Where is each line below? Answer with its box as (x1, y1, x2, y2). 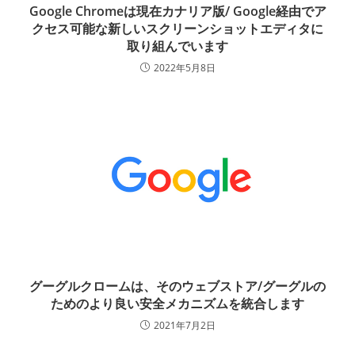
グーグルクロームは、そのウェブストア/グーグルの (29, 277, 326, 296)
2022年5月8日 (153, 61, 216, 75)
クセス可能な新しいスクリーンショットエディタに (32, 20, 323, 38)
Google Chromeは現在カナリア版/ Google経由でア (29, 2, 326, 21)
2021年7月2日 (153, 319, 216, 333)
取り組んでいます (127, 37, 228, 55)
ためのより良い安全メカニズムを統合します (51, 295, 304, 313)
